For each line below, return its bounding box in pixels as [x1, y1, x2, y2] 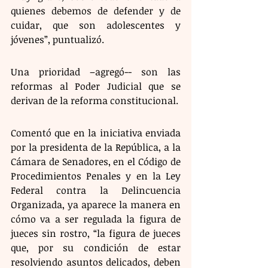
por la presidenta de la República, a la [11, 140, 181, 154]
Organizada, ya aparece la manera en [11, 197, 181, 211]
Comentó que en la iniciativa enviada [11, 126, 181, 139]
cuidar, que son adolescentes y [11, 18, 181, 32]
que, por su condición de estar [11, 240, 181, 254]
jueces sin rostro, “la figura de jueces [11, 226, 181, 240]
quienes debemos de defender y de [11, 4, 181, 17]
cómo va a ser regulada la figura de [11, 212, 181, 226]
